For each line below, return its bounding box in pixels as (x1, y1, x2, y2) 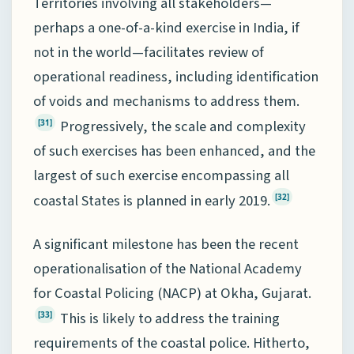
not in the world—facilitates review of (33, 41, 264, 62)
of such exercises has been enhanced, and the (33, 140, 315, 161)
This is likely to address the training (57, 307, 280, 329)
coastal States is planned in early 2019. (33, 190, 270, 211)
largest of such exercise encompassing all (33, 164, 289, 186)
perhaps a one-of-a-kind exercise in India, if (33, 17, 299, 38)
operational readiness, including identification (33, 66, 318, 87)
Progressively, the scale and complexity (57, 115, 306, 137)
